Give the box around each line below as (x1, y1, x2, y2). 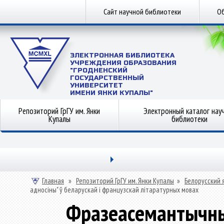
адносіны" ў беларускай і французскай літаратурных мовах (30, 185, 198, 194)
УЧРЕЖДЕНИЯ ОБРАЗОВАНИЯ (70, 59, 176, 67)
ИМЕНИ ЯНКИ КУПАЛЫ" (70, 89, 153, 97)
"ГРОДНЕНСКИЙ (70, 66, 127, 74)
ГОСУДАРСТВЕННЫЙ (70, 74, 144, 82)
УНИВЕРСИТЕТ (70, 81, 123, 89)
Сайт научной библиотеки (103, 6, 181, 16)
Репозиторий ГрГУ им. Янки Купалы (76, 176, 174, 185)
